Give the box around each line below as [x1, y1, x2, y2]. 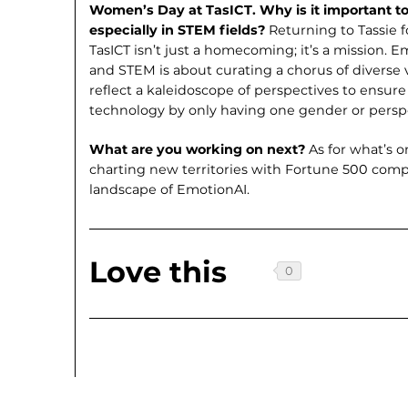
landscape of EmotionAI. [89, 181, 250, 199]
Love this [89, 254, 228, 291]
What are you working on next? [89, 141, 310, 158]
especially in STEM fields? [89, 21, 270, 38]
